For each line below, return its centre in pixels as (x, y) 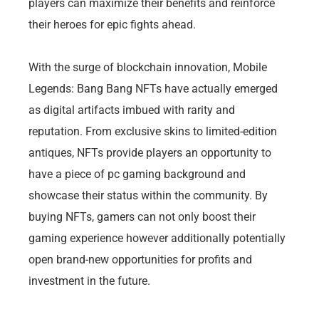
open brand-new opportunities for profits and (140, 259)
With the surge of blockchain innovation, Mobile (148, 67)
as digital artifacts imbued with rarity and (132, 110)
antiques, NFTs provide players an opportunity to (150, 152)
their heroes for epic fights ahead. (112, 24)
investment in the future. (89, 281)
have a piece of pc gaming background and (137, 174)
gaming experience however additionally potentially (157, 238)
